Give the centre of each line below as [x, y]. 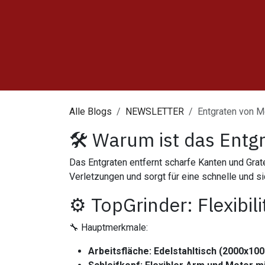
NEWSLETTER [155, 112]
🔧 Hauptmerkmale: [109, 227]
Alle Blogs [91, 112]
